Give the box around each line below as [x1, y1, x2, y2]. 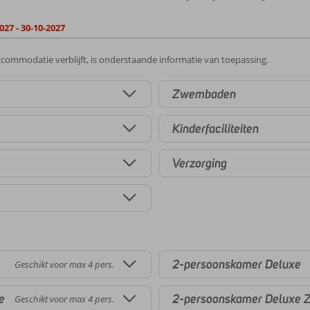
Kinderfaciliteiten [172, 120, 259, 136]
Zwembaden [172, 86, 236, 102]
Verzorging [172, 155, 227, 171]
